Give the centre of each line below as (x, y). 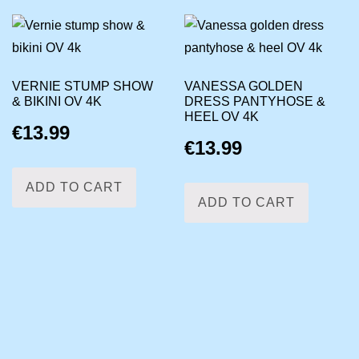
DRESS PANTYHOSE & (255, 101)
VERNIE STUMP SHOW (82, 86)
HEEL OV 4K (222, 116)
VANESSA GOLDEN (244, 86)
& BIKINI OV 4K (56, 101)
